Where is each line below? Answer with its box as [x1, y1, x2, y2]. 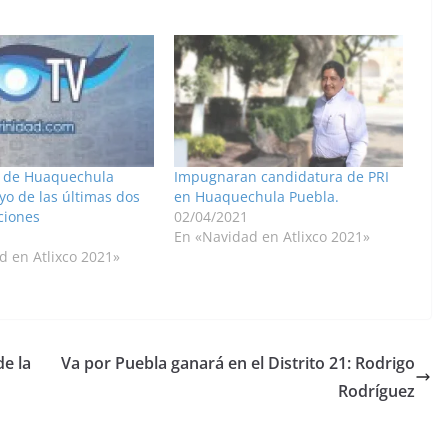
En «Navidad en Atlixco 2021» [173, 226, 370, 246]
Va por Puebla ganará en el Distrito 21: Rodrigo [61, 351, 415, 374]
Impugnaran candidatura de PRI [173, 166, 389, 186]
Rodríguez [338, 379, 415, 402]
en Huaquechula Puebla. [173, 186, 339, 206]
